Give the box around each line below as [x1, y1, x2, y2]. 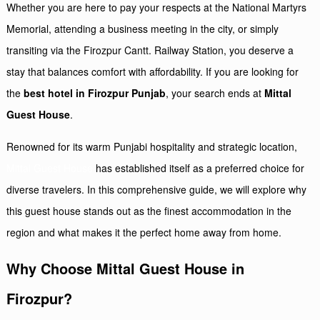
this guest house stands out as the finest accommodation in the [6, 204, 292, 218]
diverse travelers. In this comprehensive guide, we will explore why [6, 182, 307, 196]
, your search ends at [166, 86, 265, 100]
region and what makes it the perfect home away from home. [6, 225, 282, 239]
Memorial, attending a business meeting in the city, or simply [6, 21, 279, 36]
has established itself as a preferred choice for [93, 161, 305, 175]
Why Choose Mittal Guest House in [6, 258, 245, 279]
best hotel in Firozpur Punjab [24, 86, 166, 100]
